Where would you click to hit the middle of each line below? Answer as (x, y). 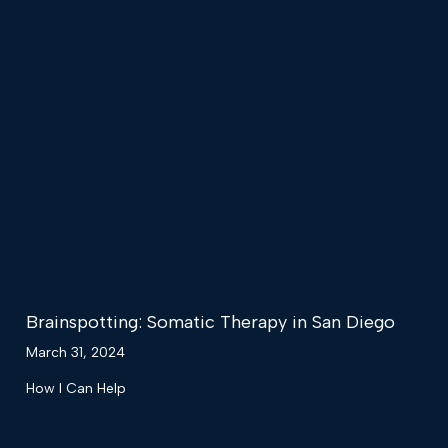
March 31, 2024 (75, 353)
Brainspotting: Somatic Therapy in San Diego (210, 322)
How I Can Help (76, 389)
